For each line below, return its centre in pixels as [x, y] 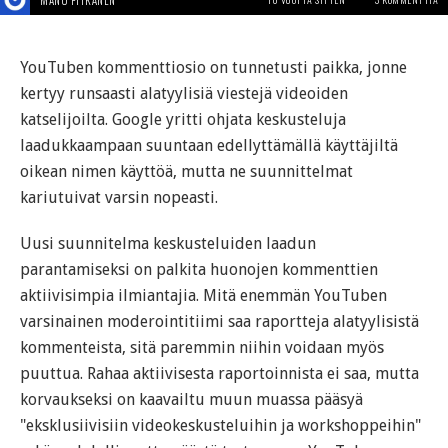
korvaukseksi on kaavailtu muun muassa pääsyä [191, 399]
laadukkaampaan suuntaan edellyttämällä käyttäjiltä [209, 145]
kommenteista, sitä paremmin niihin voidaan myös [202, 347]
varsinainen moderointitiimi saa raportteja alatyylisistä [219, 321]
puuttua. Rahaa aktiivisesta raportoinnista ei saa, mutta [219, 373]
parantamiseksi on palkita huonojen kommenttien [199, 269]
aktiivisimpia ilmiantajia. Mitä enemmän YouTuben [203, 295]
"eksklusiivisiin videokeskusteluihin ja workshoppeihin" [220, 425]
